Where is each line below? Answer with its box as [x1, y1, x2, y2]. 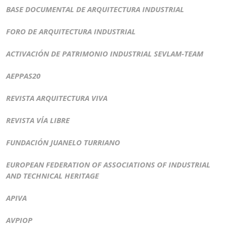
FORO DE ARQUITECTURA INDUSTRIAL [6, 26, 136, 37]
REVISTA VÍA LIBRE [6, 115, 70, 126]
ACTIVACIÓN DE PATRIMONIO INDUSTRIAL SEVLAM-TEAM [6, 48, 203, 59]
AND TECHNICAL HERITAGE [6, 171, 99, 181]
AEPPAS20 [6, 71, 40, 81]
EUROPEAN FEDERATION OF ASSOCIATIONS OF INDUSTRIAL [6, 159, 210, 170]
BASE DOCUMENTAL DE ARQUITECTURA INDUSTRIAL [6, 4, 184, 15]
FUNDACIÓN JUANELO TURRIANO [6, 137, 120, 148]
